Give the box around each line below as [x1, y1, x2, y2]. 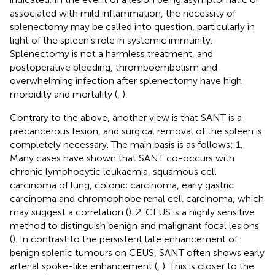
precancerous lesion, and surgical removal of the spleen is [10, 125, 262, 137]
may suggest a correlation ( [10, 206, 128, 218]
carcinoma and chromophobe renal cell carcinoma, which [10, 192, 264, 204]
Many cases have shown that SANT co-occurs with [10, 152, 234, 164]
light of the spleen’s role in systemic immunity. [10, 34, 212, 46]
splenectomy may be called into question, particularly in [10, 20, 255, 33]
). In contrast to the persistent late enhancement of [12, 233, 238, 245]
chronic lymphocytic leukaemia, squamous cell [10, 165, 217, 177]
